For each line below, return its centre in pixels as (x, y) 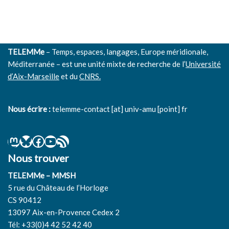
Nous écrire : (29, 109)
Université (203, 64)
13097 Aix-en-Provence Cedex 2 (64, 212)
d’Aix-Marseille (33, 76)
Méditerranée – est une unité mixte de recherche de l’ (97, 64)
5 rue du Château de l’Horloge (58, 188)
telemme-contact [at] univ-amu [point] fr (119, 109)
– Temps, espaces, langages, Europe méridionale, (126, 52)
